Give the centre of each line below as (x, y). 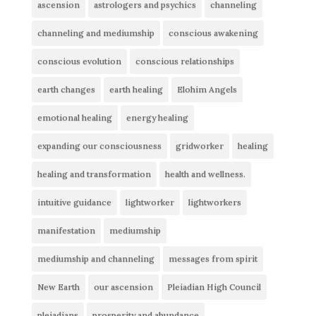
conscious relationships (184, 61)
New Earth (58, 286)
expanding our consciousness (99, 145)
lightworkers (214, 202)
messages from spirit (213, 258)
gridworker (199, 145)
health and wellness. (205, 174)
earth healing (136, 89)
